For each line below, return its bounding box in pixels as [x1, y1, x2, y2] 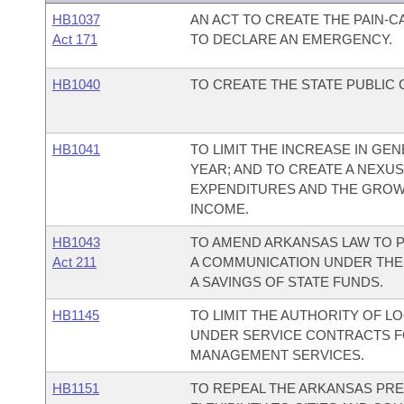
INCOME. [189, 201, 249, 216]
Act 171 [52, 32, 97, 47]
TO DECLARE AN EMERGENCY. [189, 32, 392, 47]
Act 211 [52, 254, 96, 270]
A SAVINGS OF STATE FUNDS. [189, 274, 383, 289]
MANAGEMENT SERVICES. [189, 347, 364, 363]
